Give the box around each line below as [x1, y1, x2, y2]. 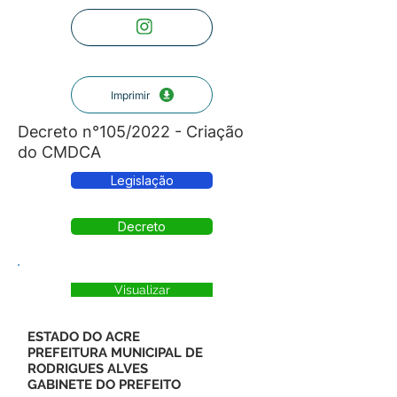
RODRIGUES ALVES [27, 361, 148, 377]
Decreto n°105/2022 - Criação [18, 122, 244, 141]
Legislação [110, 173, 174, 188]
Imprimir [110, 88, 150, 102]
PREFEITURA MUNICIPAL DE [27, 345, 203, 361]
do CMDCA [18, 143, 101, 161]
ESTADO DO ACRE [27, 329, 140, 345]
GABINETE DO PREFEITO [27, 377, 181, 393]
